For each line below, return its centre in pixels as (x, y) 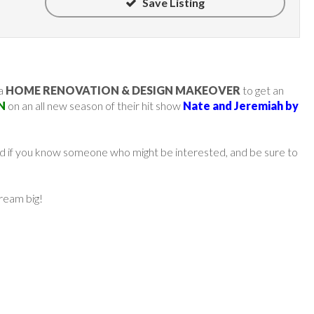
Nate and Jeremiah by (241, 105)
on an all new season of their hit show (94, 105)
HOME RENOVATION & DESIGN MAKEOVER (123, 90)
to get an (262, 90)
